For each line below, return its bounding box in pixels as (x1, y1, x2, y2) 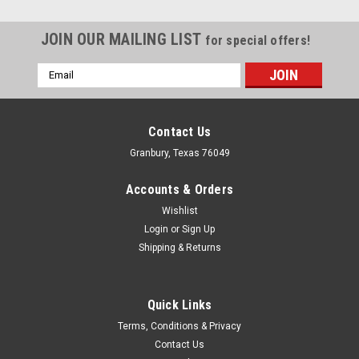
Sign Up (182, 223, 216, 235)
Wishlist (161, 204, 198, 216)
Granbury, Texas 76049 (129, 147, 230, 159)
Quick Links (147, 296, 212, 313)
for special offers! (205, 32, 311, 48)
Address (37, 80, 80, 94)
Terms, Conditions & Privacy (118, 320, 241, 332)
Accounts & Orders (125, 181, 234, 197)
